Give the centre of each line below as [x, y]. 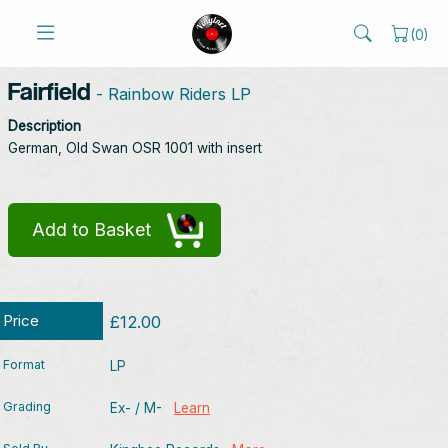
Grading [27, 406]
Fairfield [49, 90]
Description [44, 126]
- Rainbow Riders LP [171, 94]
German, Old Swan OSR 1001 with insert [135, 148]
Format [24, 364]
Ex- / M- [141, 408]
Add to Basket [91, 229]
